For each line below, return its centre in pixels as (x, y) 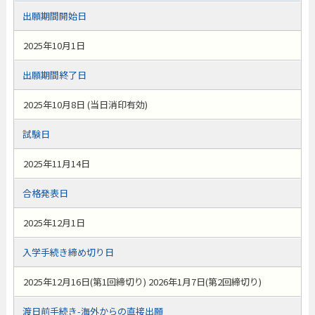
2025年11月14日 (56, 163)
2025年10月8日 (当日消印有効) (85, 104)
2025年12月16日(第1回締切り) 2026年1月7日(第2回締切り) (142, 282)
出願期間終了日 (54, 75)
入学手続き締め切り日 (68, 252)
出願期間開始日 (54, 16)
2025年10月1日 (54, 45)
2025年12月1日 (54, 223)
